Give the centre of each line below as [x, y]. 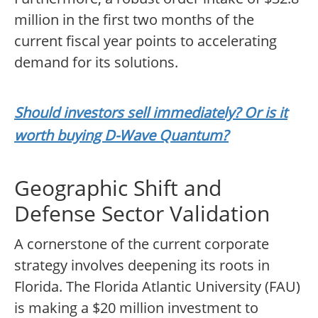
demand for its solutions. [96, 62]
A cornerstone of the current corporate [142, 244]
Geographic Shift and [118, 188]
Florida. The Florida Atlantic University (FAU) [157, 287]
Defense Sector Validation [142, 214]
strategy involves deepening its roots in [142, 265]
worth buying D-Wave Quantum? [121, 136]
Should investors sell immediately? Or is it [151, 113]
